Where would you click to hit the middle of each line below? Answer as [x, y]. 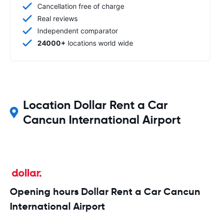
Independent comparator [78, 31]
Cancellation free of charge [81, 6]
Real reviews [57, 18]
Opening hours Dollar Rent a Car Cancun [105, 192]
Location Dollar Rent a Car [96, 105]
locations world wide [99, 43]
